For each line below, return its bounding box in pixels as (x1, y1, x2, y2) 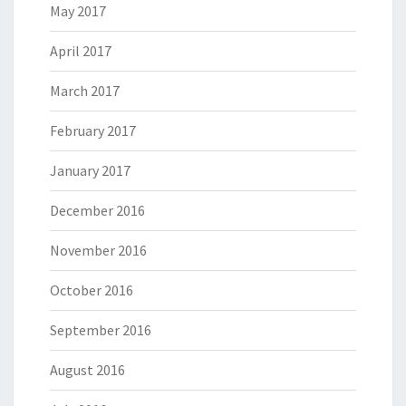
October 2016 (50, 281, 133, 299)
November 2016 (50, 241, 147, 259)
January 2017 (50, 161, 130, 179)
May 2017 (50, 2, 106, 20)
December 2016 (50, 201, 145, 219)
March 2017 (50, 82, 120, 100)
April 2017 (50, 42, 111, 60)
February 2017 (50, 121, 136, 140)
